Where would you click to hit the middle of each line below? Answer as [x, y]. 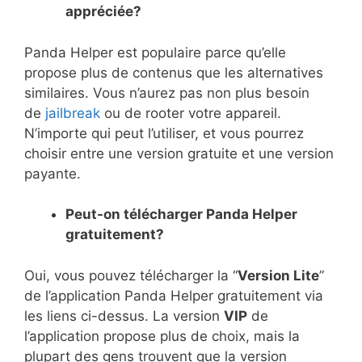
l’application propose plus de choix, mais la [162, 336]
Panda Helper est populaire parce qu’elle [155, 52]
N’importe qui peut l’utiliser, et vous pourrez [164, 133]
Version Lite [278, 275]
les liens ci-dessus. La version [124, 316]
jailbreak [73, 113]
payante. [53, 173]
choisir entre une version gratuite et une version [179, 153]
